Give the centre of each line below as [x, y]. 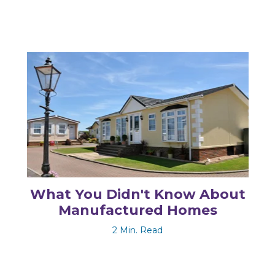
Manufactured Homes [137, 210]
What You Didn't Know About [137, 194]
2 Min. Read [137, 230]
